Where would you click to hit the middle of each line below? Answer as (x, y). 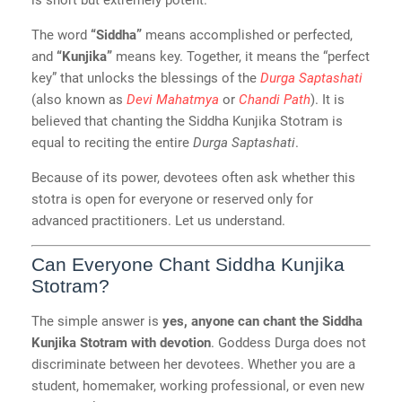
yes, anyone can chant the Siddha (262, 321)
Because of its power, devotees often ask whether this (193, 178)
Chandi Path (275, 100)
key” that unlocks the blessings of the (146, 79)
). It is (328, 100)
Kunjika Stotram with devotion (121, 342)
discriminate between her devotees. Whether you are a (193, 364)
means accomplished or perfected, (247, 35)
